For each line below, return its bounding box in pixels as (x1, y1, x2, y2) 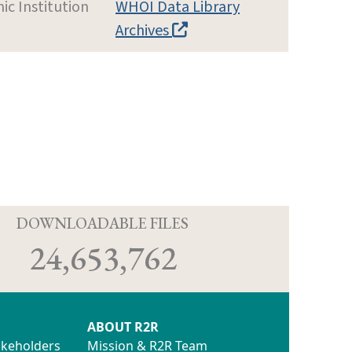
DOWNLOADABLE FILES (16, 212, 189, 233)
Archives (115, 19, 172, 42)
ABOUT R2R (87, 317, 159, 335)
